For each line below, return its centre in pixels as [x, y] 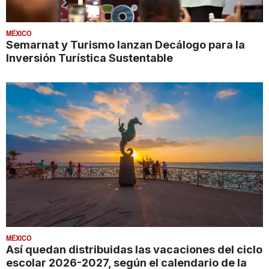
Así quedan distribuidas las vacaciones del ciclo [134, 249]
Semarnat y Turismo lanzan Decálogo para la [125, 45]
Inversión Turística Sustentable [89, 58]
